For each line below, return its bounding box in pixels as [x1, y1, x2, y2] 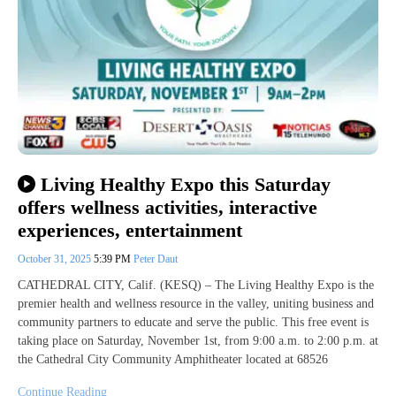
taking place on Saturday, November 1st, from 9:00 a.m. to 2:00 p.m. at [18, 334, 378, 348]
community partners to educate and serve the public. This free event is [18, 316, 369, 330]
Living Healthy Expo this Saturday [40, 172, 331, 195]
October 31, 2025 [18, 253, 94, 266]
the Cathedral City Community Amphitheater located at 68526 [18, 353, 328, 367]
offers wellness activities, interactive [18, 196, 317, 219]
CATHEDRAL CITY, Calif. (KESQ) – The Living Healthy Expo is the [18, 278, 374, 293]
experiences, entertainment [18, 219, 242, 242]
